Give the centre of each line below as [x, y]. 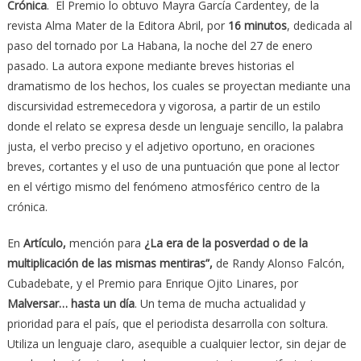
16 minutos [257, 25]
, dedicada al [319, 25]
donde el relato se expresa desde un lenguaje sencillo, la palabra [175, 126]
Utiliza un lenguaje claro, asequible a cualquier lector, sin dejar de [176, 343]
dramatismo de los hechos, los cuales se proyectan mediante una [178, 85]
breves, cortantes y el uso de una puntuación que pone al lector [173, 166]
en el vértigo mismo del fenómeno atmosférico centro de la [163, 186]
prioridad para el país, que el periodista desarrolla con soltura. [167, 323]
